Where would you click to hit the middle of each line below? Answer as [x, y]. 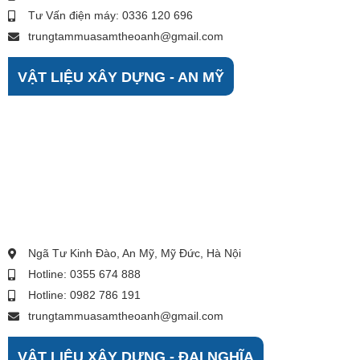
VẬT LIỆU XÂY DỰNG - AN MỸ [121, 76]
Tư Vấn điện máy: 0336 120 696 [110, 14]
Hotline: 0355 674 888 [84, 273]
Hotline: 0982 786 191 [84, 294]
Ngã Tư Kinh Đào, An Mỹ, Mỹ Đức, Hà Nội [135, 252]
